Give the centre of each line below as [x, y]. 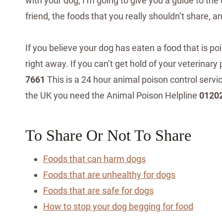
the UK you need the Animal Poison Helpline [112, 95]
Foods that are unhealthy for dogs [109, 174]
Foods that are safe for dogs [98, 190]
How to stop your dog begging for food [118, 206]
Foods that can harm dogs [94, 159]
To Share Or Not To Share [108, 135]
